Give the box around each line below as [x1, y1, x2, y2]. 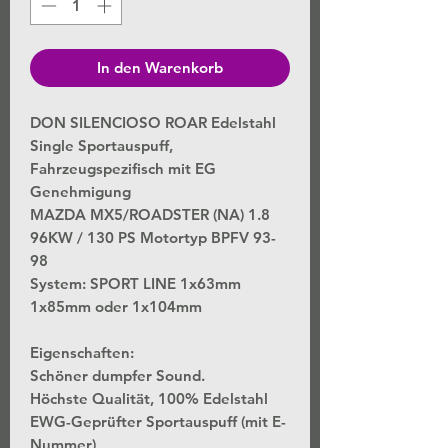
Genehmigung [30, 181, 131, 201]
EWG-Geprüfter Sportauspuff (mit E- [30, 411, 286, 431]
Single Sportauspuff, [30, 135, 173, 155]
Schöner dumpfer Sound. [30, 365, 205, 385]
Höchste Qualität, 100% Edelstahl [30, 388, 268, 408]
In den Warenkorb [97, 57, 223, 77]
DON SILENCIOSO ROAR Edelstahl [30, 112, 276, 132]
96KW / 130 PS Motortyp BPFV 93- [30, 227, 276, 247]
